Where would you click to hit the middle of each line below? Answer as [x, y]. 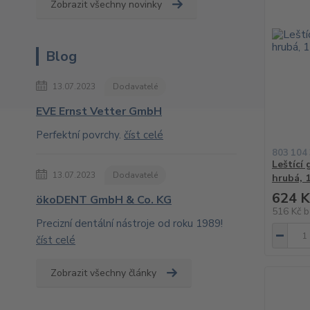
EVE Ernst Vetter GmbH [99, 111]
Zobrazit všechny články [103, 273]
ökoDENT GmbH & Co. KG [104, 200]
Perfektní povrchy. [80, 135]
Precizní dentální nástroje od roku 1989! [129, 224]
